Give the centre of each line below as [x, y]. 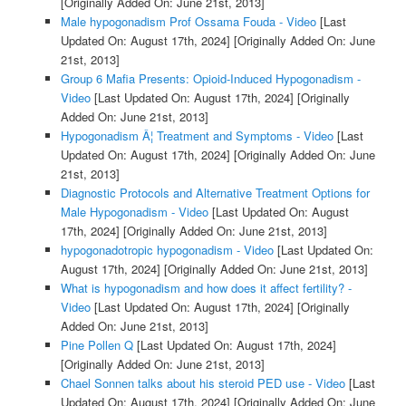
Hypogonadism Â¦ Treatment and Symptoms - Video [197, 135]
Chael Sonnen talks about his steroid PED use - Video [203, 382]
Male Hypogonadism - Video [134, 211]
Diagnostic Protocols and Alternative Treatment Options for [215, 192]
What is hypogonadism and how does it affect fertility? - [206, 287]
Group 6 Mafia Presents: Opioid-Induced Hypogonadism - [210, 78]
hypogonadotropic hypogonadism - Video [167, 249]
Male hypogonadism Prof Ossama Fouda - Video [188, 21]
